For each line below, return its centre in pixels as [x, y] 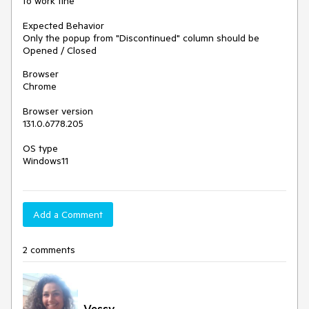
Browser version [58, 111]
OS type [40, 148]
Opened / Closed [60, 50]
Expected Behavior [63, 26]
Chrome [40, 86]
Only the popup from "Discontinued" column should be [141, 38]
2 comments [49, 250]
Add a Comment [68, 215]
